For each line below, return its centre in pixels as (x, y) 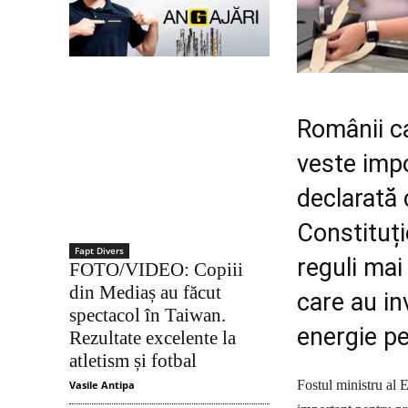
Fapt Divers (99, 251)
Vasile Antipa (102, 385)
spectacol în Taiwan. (148, 316)
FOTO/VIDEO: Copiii (156, 270)
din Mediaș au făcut (145, 293)
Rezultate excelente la (153, 338)
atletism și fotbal (133, 361)
